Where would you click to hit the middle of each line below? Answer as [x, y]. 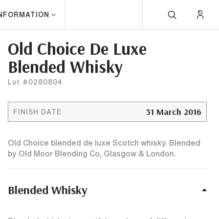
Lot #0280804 [35, 82]
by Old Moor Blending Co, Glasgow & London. [92, 153]
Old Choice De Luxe [77, 48]
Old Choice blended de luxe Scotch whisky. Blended [104, 143]
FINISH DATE [37, 112]
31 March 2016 [174, 112]
